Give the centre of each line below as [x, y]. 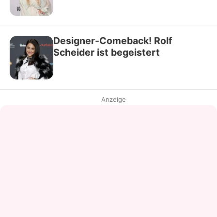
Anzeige [113, 99]
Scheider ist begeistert [107, 52]
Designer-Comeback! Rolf [113, 40]
